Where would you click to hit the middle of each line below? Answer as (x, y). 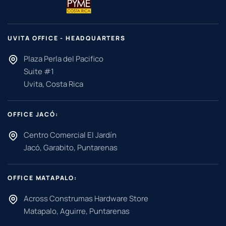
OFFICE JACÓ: (33, 114)
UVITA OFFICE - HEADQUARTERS (67, 38)
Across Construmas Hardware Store (86, 198)
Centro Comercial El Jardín (70, 135)
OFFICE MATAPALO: (42, 178)
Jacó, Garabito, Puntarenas (71, 147)
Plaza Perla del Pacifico (64, 59)
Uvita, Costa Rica (53, 84)
